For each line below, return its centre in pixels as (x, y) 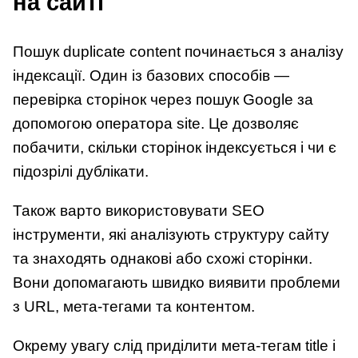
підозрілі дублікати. (81, 171)
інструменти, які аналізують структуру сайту (171, 234)
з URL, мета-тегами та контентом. (134, 306)
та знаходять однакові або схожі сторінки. (163, 258)
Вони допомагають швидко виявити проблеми (177, 282)
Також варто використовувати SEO (139, 210)
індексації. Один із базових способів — (151, 75)
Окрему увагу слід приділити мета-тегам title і (174, 345)
